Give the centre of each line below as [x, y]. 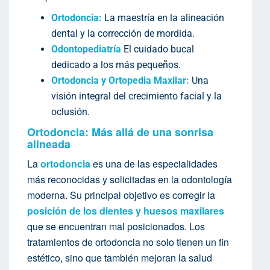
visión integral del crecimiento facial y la [137, 96]
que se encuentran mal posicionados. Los [116, 227]
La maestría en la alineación [163, 18]
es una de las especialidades [154, 164]
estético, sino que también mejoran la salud [120, 258]
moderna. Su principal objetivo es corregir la [121, 195]
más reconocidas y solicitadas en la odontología [130, 180]
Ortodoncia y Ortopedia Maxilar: [120, 81]
